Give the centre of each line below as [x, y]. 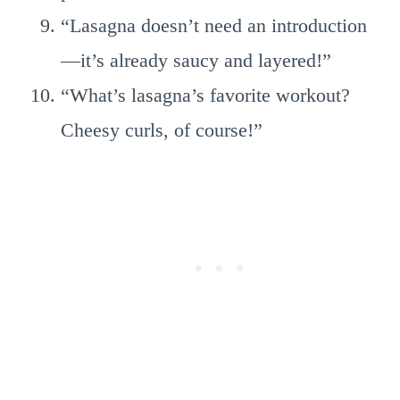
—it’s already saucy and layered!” [196, 60]
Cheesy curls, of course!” [162, 130]
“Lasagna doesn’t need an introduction [214, 25]
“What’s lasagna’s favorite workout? [205, 95]
